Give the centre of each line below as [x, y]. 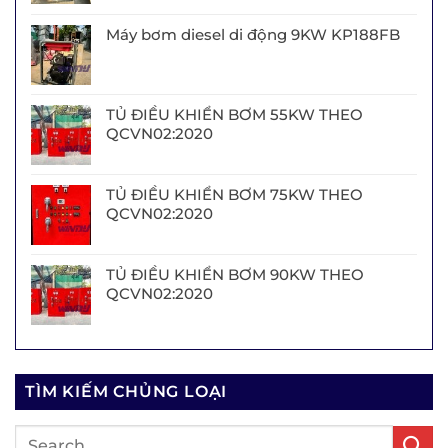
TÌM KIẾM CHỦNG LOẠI [126, 392]
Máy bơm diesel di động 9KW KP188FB [253, 35]
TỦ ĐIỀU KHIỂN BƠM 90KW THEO [235, 275]
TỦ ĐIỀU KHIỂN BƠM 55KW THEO [234, 115]
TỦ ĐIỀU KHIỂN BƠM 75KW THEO [234, 195]
